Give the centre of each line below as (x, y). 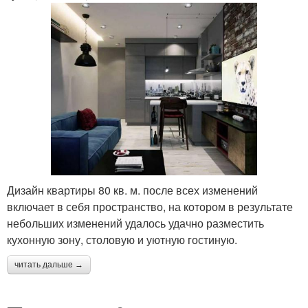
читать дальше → (49, 264)
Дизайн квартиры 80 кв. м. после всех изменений (132, 190)
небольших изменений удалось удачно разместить (135, 223)
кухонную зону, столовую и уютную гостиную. (122, 239)
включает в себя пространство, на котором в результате (150, 206)
